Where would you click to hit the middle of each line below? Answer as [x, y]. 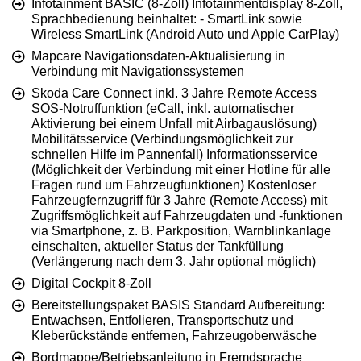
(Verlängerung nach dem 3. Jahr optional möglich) [174, 262]
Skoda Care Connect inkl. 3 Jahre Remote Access [174, 93]
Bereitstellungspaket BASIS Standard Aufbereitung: [178, 305]
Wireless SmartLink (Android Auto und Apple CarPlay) [185, 35]
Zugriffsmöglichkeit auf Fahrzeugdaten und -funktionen [187, 216]
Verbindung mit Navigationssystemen [138, 72]
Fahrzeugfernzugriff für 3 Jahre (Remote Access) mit [179, 201]
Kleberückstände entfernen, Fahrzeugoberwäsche [174, 336]
